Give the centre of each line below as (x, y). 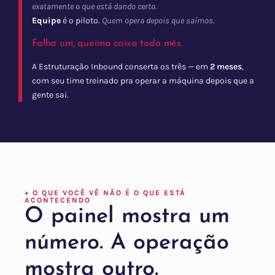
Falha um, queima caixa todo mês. (107, 44)
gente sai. (50, 95)
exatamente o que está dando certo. (94, 7)
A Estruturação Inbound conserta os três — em (121, 67)
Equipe (46, 21)
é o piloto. (81, 21)
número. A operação (127, 243)
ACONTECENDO (58, 200)
